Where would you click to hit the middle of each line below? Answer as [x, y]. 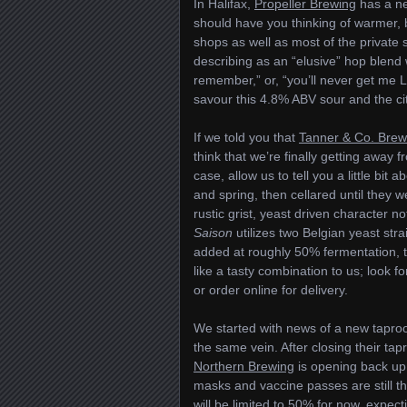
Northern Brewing [244, 366]
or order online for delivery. [271, 290]
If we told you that [246, 137]
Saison [213, 233]
